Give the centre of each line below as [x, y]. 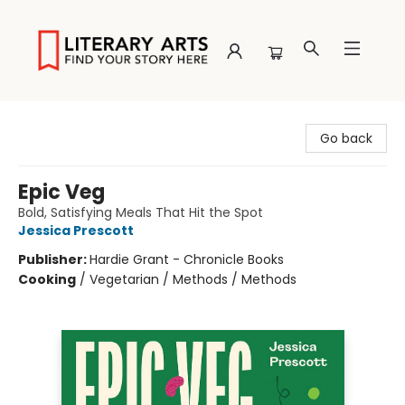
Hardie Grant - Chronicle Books [187, 259]
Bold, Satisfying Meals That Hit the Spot [141, 212]
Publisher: [54, 259]
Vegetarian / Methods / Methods [193, 279]
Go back [346, 138]
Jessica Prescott [76, 231]
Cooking [47, 279]
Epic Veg [61, 192]
